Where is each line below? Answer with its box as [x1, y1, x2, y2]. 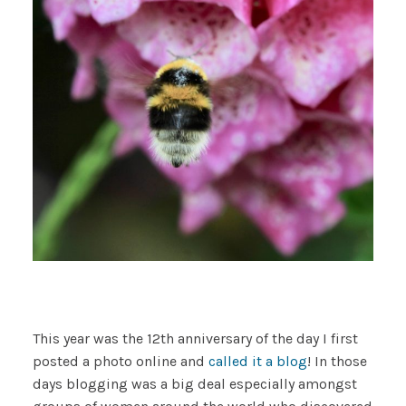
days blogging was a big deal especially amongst [32, 374, 357, 392]
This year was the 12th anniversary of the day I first [32, 329, 358, 347]
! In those [306, 352, 367, 370]
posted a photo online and [32, 352, 208, 370]
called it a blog [208, 352, 307, 370]
